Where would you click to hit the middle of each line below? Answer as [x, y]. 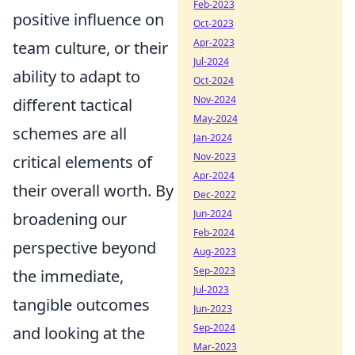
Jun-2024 [213, 214]
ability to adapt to [76, 76]
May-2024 [216, 118]
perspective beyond [84, 247]
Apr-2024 [214, 176]
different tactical [73, 105]
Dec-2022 [215, 195]
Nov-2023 [215, 157]
